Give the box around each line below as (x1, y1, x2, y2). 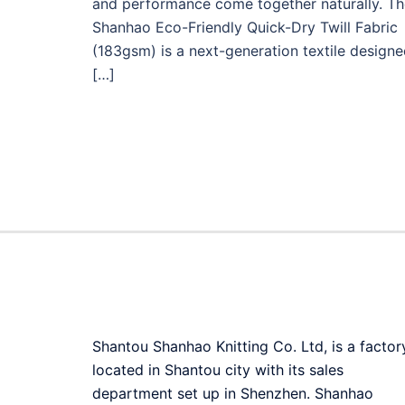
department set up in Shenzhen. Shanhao (92, 384, 373, 402)
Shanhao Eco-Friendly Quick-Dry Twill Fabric (92, 18, 398, 36)
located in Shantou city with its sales (92, 361, 344, 379)
